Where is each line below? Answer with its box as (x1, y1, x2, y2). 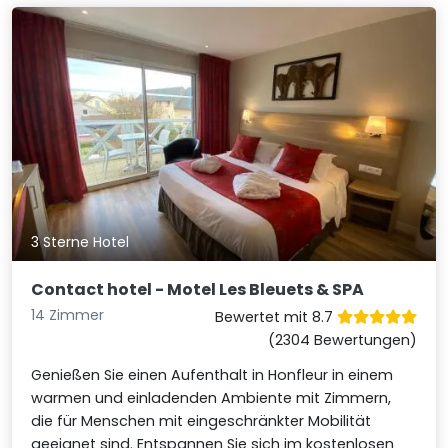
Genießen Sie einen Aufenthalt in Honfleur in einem (31, 365, 394, 386)
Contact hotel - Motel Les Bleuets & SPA (31, 278, 365, 302)
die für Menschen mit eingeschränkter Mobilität (31, 411, 372, 432)
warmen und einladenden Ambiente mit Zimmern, (31, 388, 392, 409)
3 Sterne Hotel (31, 232, 130, 252)
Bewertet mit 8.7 (214, 307, 337, 328)
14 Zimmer (31, 305, 105, 326)
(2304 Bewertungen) (267, 330, 417, 351)
